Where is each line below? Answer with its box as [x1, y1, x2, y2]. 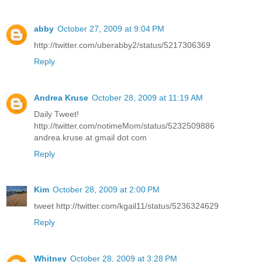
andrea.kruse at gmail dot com [34, 132, 147, 142]
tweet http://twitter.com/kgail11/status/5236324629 [34, 201, 219, 211]
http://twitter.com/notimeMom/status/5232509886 [34, 120, 215, 130]
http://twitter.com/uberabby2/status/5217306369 [34, 40, 211, 50]
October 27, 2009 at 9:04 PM [57, 23, 164, 33]
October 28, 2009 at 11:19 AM [92, 92, 203, 102]
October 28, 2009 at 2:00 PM [53, 185, 160, 195]
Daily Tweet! [34, 109, 79, 119]
